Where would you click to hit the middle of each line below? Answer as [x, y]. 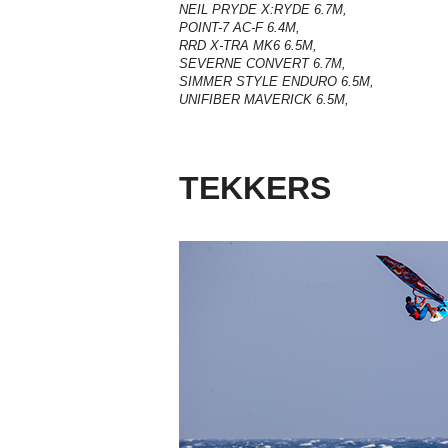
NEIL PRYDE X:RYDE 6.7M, [263, 10]
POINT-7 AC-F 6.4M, [239, 28]
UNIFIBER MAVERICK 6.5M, [264, 100]
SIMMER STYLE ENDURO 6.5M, [276, 82]
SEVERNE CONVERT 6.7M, [262, 64]
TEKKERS [255, 188]
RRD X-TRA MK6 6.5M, [248, 46]
